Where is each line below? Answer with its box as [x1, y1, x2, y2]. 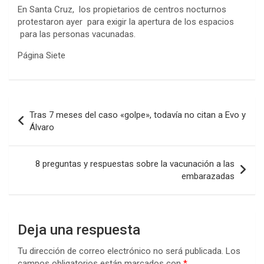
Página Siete [18, 49, 65, 61]
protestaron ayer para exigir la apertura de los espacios [18, 16, 234, 27]
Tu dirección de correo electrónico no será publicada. [18, 245, 223, 256]
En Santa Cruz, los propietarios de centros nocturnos [18, 4, 226, 15]
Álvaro [29, 121, 54, 133]
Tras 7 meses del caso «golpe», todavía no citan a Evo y [29, 109, 246, 120]
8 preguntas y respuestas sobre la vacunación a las [35, 158, 235, 169]
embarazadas [181, 170, 235, 181]
